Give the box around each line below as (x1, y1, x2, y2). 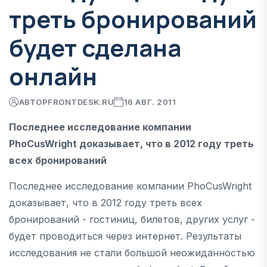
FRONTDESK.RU (48, 97, 114, 107)
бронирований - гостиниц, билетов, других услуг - (9, 213, 255, 225)
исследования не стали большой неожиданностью (9, 246, 255, 259)
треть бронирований (9, 2, 257, 35)
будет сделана (9, 30, 181, 64)
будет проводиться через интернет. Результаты (9, 229, 241, 242)
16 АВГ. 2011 (123, 97, 176, 107)
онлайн (9, 59, 97, 92)
